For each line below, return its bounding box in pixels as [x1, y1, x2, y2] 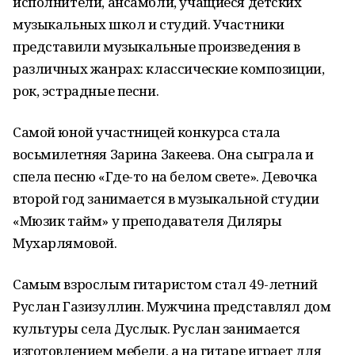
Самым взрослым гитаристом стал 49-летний [13, 275, 318, 293]
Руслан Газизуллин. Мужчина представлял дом [13, 297, 331, 315]
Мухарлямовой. [13, 234, 117, 252]
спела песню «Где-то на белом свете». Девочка [13, 167, 318, 185]
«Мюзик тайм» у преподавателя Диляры [13, 212, 282, 230]
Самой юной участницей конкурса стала [13, 123, 281, 141]
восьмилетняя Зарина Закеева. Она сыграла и [13, 145, 314, 163]
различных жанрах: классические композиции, [13, 59, 325, 78]
